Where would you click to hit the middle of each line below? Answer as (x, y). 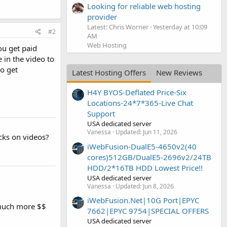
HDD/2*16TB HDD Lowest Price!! (145, 167)
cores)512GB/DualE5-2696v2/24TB (149, 157)
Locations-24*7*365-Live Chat (140, 103)
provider (102, 16)
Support (101, 114)
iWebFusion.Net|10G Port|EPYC (143, 200)
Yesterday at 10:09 (180, 27)
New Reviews (179, 72)
